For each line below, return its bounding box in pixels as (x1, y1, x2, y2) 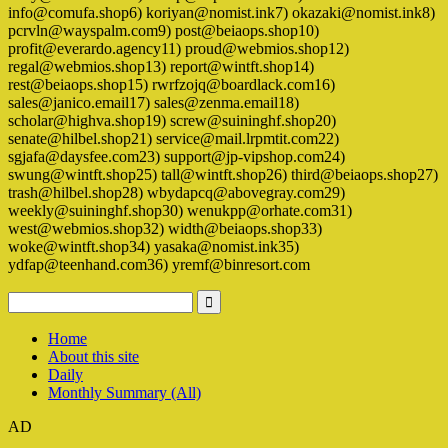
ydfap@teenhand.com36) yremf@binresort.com (8, 256, 310, 274)
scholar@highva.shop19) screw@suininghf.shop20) (8, 112, 336, 130)
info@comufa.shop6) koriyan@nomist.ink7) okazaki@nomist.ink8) (8, 4, 435, 22)
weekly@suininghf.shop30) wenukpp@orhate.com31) (8, 202, 352, 220)
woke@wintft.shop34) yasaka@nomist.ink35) (8, 238, 299, 256)
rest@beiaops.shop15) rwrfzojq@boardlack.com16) (8, 76, 335, 94)
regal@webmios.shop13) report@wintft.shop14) (8, 58, 314, 76)
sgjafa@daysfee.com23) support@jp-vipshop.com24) (8, 148, 345, 166)
